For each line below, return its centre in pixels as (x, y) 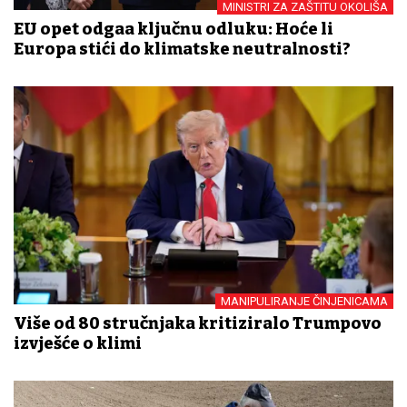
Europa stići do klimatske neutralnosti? (182, 49)
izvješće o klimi (78, 344)
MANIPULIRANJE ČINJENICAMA (304, 302)
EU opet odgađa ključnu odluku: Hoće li (174, 29)
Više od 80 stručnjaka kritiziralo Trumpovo (198, 324)
